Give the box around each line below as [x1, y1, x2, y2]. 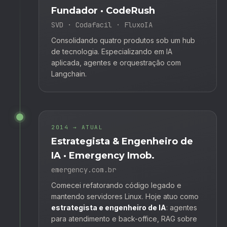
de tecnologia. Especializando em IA [51, 47, 172, 56]
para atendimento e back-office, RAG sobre [51, 214, 197, 223]
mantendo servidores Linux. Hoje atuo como [51, 192, 199, 201]
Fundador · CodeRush [51, 5, 155, 16]
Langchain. [51, 69, 87, 78]
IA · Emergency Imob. [51, 149, 155, 161]
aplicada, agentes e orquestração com [51, 58, 181, 67]
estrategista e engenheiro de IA [51, 203, 166, 212]
